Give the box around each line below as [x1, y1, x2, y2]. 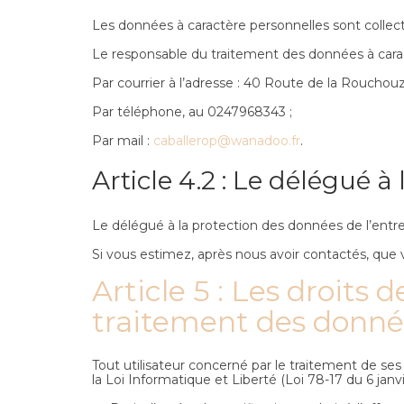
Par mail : [92, 132, 153, 149]
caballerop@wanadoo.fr [153, 132, 300, 149]
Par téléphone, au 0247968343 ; [92, 103, 292, 120]
